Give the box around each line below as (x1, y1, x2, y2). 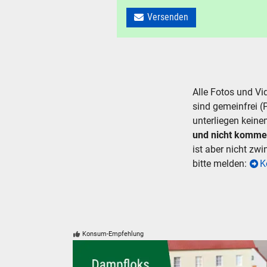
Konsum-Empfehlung (82, 230, 144, 238)
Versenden (147, 11, 189, 23)
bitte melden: (192, 158, 249, 170)
